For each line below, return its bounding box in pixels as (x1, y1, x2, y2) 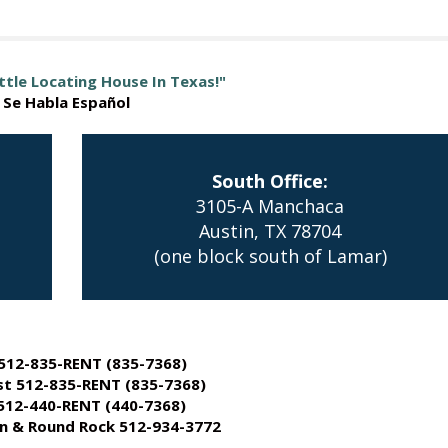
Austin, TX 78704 (199, 219, 342, 243)
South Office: (212, 169, 329, 193)
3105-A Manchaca (196, 194, 345, 218)
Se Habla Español (3, 92, 130, 112)
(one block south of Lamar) (153, 244, 387, 268)
